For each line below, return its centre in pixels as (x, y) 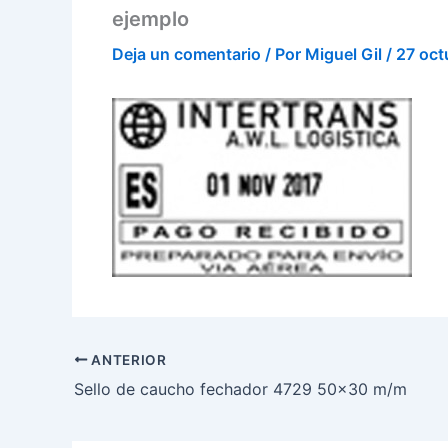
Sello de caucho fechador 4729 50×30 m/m (240, 388)
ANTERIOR (127, 359)
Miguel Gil (345, 54)
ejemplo (150, 19)
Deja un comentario (186, 54)
